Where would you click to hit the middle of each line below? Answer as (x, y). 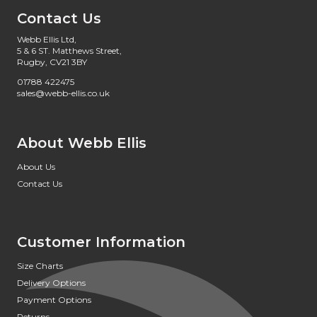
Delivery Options (51, 283)
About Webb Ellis (82, 143)
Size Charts (40, 266)
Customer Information (101, 242)
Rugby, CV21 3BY (52, 62)
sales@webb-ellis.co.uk (63, 93)
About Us (36, 167)
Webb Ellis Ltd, (47, 39)
